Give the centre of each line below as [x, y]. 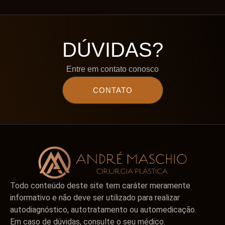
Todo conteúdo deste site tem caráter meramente [100, 186]
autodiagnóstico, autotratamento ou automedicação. [103, 210]
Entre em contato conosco [113, 69]
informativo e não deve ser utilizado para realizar [95, 198]
